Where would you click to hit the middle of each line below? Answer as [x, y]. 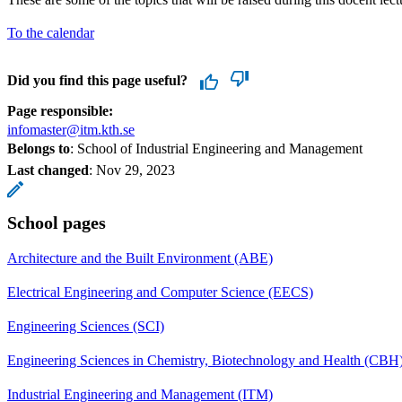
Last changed [48, 170]
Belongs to [39, 148]
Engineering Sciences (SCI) [86, 326]
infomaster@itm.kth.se [71, 129]
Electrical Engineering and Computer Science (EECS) [160, 292]
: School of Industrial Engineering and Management [216, 148]
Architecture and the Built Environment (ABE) [140, 258]
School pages [57, 222]
